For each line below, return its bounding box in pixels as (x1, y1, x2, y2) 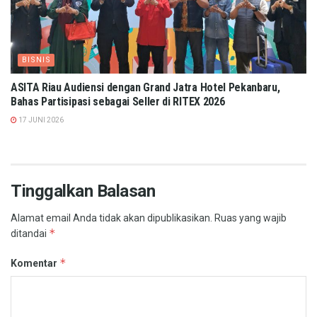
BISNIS (22, 55, 51, 65)
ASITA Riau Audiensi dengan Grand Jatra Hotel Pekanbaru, (11, 81, 280, 95)
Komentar (11, 258, 59, 270)
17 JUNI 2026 (17, 116, 64, 125)
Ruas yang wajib (214, 212, 287, 224)
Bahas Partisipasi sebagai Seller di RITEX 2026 (11, 95, 225, 109)
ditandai (11, 228, 49, 240)
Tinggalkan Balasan (11, 181, 156, 202)
